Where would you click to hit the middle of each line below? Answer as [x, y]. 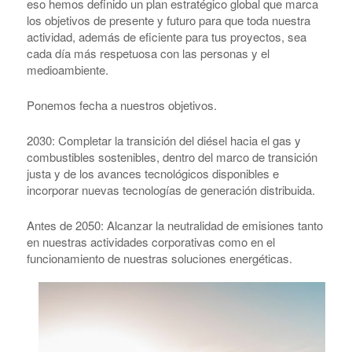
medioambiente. [67, 70]
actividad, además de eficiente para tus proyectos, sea [166, 37]
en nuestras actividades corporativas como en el [150, 242]
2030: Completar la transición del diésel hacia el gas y [163, 141]
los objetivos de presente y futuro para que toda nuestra [168, 20]
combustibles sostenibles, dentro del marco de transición [172, 157]
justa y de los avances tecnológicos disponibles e [152, 174]
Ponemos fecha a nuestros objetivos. [121, 105]
